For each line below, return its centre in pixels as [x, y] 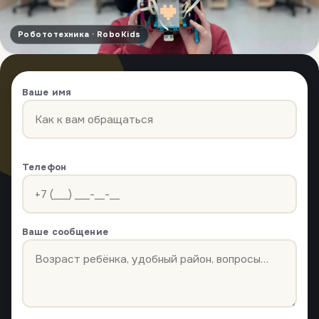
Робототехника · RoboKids [79, 35]
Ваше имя [47, 93]
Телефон [44, 167]
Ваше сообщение [65, 232]
